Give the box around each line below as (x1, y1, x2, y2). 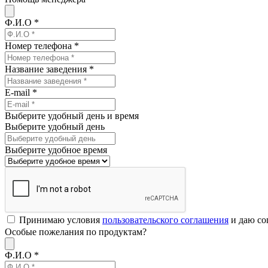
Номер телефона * (5, 40, 79, 51)
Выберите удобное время (5, 144, 107, 155)
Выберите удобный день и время (5, 110, 139, 121)
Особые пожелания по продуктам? (5, 226, 147, 237)
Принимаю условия (19, 214, 102, 225)
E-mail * (5, 87, 37, 98)
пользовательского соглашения (102, 214, 229, 225)
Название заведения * (5, 63, 94, 74)
